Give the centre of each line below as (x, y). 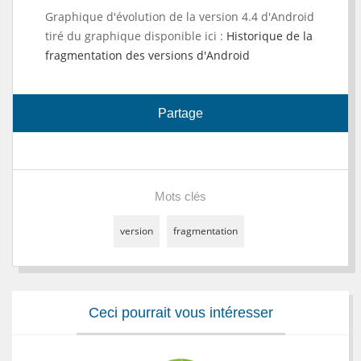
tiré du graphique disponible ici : (136, 35)
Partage (180, 113)
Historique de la (270, 35)
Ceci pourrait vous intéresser (180, 312)
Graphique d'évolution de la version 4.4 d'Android (180, 16)
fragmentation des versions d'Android (147, 55)
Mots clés (180, 196)
